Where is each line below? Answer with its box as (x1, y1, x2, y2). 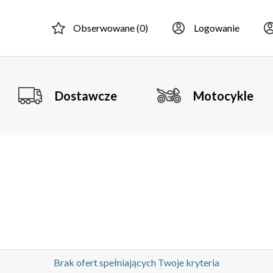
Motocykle (193, 88, 253, 103)
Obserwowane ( (73, 22, 140, 34)
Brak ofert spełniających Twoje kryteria (54, 257, 219, 268)
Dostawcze (55, 88, 117, 103)
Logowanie (194, 22, 239, 34)
